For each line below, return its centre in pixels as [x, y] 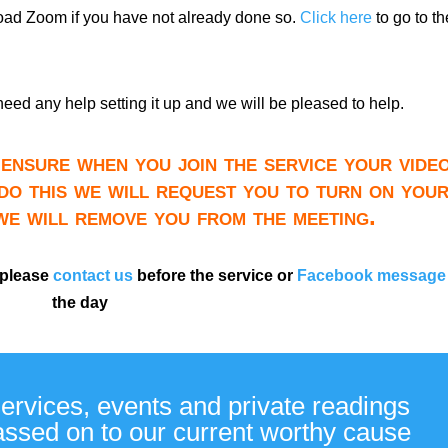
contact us [92, 275]
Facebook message [371, 275]
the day [82, 302]
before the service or [214, 275]
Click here [336, 18]
